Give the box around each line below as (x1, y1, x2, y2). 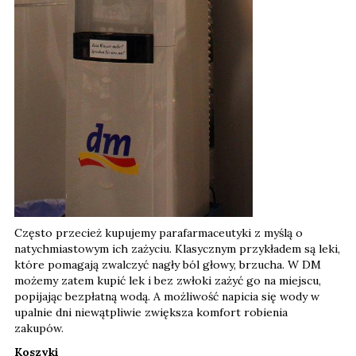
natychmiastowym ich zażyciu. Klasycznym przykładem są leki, (14, 241, 340, 256)
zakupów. (14, 320, 67, 335)
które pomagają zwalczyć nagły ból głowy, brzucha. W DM (14, 257, 321, 272)
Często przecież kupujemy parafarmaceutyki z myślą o (14, 225, 303, 240)
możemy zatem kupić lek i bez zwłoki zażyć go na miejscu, (14, 273, 321, 288)
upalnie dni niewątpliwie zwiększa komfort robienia (14, 304, 288, 319)
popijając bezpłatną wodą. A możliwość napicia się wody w (14, 288, 319, 304)
